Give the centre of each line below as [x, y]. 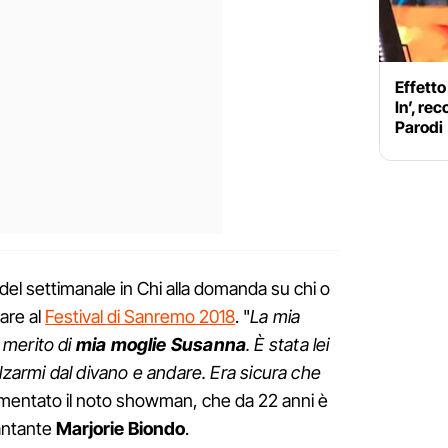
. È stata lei [288, 345]
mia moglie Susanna [161, 345]
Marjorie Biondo [120, 429]
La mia [275, 317]
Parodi [419, 127]
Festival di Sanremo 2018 [140, 317]
